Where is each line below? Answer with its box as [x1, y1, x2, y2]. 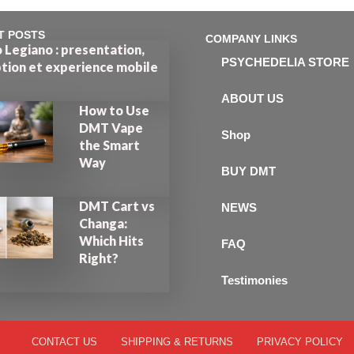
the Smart [78, 137, 140, 153]
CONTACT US [31, 335, 97, 348]
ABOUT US [221, 91, 284, 105]
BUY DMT [221, 164, 276, 178]
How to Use [78, 102, 149, 118]
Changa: [78, 215, 127, 231]
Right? [78, 250, 119, 265]
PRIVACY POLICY [257, 335, 344, 348]
